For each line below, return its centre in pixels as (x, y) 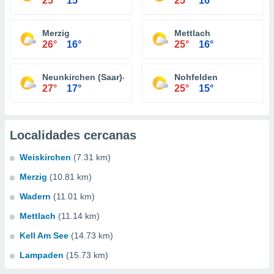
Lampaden (42, 255)
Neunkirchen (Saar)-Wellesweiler (110, 77)
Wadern (35, 196)
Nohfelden (196, 77)
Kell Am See (44, 235)
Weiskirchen (45, 157)
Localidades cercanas (73, 135)
